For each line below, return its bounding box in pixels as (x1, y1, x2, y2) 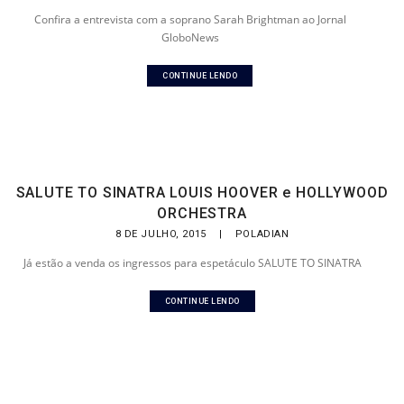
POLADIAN (234, 228, 289, 240)
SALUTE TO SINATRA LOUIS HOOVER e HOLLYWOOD (15, 184, 389, 201)
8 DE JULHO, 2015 (115, 228, 210, 240)
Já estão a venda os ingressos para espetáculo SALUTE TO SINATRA (23, 255, 363, 271)
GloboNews (161, 30, 220, 45)
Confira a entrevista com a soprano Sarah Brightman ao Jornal (34, 12, 347, 27)
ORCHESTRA (157, 205, 247, 222)
